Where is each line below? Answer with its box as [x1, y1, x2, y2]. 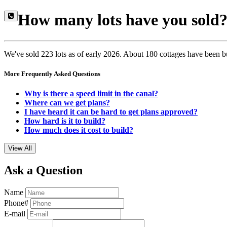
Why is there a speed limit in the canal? [24, 89, 158, 98]
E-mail [4, 209, 25, 218]
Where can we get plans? [24, 98, 110, 107]
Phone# [4, 199, 28, 208]
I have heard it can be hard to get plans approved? [24, 107, 198, 117]
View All [8, 144, 32, 153]
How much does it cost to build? [24, 126, 133, 135]
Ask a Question [4, 164, 83, 177]
